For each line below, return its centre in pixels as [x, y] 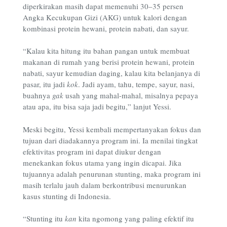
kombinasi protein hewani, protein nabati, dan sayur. [106, 28]
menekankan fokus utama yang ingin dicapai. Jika [102, 162]
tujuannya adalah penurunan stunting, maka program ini [112, 174]
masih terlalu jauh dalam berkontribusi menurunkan [105, 185]
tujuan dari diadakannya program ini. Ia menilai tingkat [110, 140]
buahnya [37, 95]
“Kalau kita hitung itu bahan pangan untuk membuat [106, 51]
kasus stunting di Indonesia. [68, 196]
